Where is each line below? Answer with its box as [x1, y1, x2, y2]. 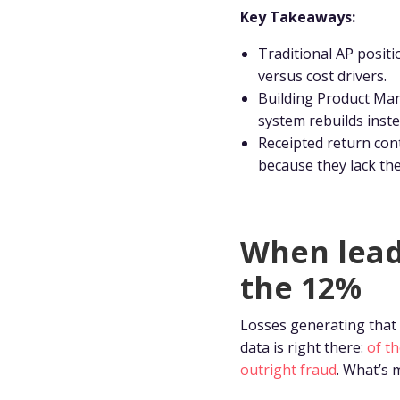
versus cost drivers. [257, 65, 387, 86]
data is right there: [239, 337, 367, 357]
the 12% [239, 266, 362, 308]
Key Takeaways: [239, 6, 355, 27]
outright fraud [239, 359, 337, 379]
